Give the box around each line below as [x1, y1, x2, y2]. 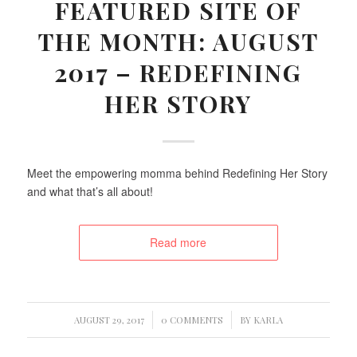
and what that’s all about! [26, 183, 153, 200]
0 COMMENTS [160, 314, 223, 327]
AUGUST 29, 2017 [73, 314, 144, 327]
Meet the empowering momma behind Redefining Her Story [26, 165, 328, 182]
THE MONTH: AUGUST [37, 25, 319, 57]
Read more [150, 234, 207, 251]
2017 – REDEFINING [54, 56, 303, 88]
